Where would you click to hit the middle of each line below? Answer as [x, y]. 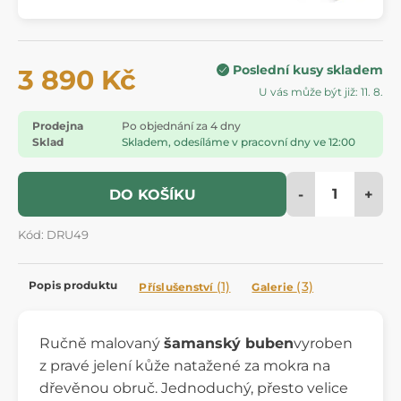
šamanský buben [229, 343]
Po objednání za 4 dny [181, 125]
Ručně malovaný [102, 343]
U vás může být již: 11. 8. [321, 91]
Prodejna [58, 125]
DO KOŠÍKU [152, 194]
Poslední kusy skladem [308, 69]
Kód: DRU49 [53, 235]
